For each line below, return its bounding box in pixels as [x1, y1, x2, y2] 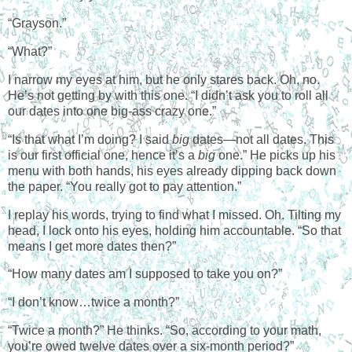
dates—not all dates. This [189, 132, 334, 146]
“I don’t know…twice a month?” [8, 295, 179, 310]
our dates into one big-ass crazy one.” [8, 104, 216, 118]
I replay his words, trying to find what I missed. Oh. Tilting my [8, 207, 341, 222]
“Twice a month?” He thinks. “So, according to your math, [8, 324, 321, 338]
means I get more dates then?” [8, 239, 176, 253]
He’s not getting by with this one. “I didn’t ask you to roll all [8, 88, 328, 102]
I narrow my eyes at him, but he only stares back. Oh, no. [8, 72, 320, 86]
